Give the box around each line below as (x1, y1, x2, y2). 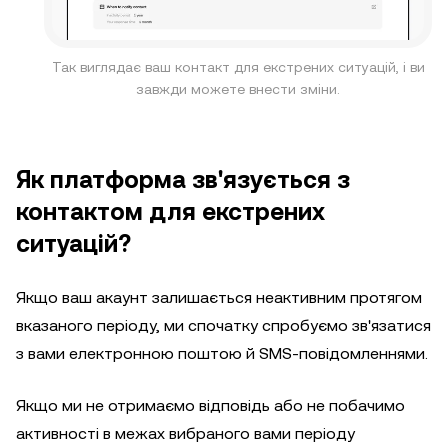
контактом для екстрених (16, 197, 325, 226)
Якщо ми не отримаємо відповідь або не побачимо (16, 395, 405, 415)
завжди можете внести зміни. (136, 80, 340, 97)
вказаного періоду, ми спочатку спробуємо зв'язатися (16, 315, 431, 335)
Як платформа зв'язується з (16, 165, 350, 194)
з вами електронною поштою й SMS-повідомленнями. (16, 343, 428, 363)
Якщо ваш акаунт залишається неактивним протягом (16, 287, 422, 307)
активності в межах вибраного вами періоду (16, 423, 355, 443)
